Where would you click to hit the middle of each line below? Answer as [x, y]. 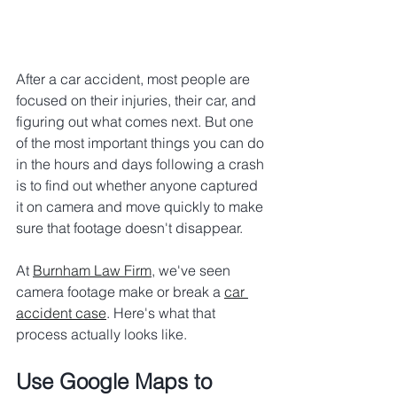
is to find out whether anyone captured [139, 186]
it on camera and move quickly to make [141, 207]
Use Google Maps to [117, 382]
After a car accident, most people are [135, 79]
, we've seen [193, 271]
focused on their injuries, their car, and [138, 101]
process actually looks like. [101, 335]
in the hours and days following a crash [142, 164]
